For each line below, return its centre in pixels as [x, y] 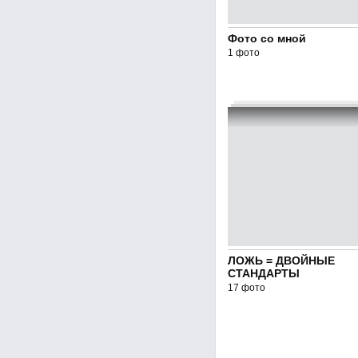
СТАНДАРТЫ [263, 273]
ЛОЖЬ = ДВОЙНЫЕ [281, 261]
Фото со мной [267, 38]
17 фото [246, 288]
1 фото [243, 53]
